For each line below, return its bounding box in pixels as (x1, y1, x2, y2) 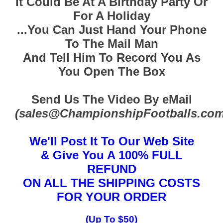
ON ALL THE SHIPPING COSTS (23, 176, 200, 190)
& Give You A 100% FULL (40, 148, 183, 162)
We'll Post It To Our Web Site (29, 134, 194, 148)
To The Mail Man (65, 36, 158, 50)
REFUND (87, 162, 136, 176)
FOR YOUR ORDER (57, 190, 166, 204)
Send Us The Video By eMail (31, 92, 192, 106)
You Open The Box (58, 64, 165, 78)
